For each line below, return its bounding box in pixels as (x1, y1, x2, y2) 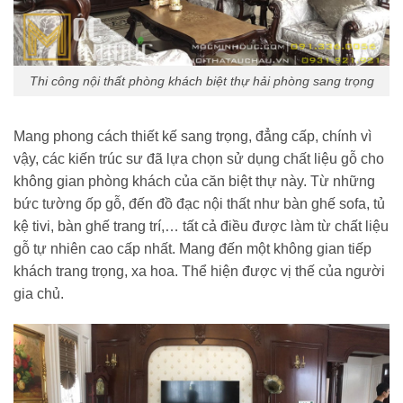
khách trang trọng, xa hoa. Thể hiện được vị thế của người (13, 264, 385, 280)
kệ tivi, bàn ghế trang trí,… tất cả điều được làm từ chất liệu (13, 219, 389, 235)
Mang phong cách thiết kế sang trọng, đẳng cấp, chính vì (13, 129, 372, 145)
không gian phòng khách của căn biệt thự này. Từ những (13, 174, 375, 190)
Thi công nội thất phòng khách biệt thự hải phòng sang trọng (29, 73, 374, 88)
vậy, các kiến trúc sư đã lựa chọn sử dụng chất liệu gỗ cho (13, 151, 384, 167)
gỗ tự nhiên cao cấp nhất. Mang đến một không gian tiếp (13, 241, 372, 257)
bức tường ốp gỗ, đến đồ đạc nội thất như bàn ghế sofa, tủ (13, 196, 385, 212)
